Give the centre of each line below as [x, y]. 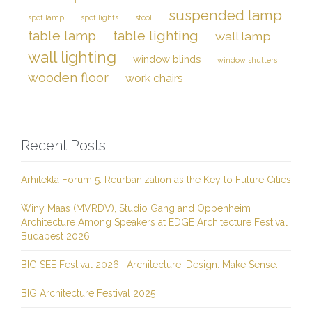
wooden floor [68, 78]
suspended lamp [225, 15]
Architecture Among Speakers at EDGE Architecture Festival [154, 222]
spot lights [100, 17]
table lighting [156, 36]
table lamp [62, 36]
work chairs [154, 78]
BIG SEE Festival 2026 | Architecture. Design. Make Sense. [149, 265]
